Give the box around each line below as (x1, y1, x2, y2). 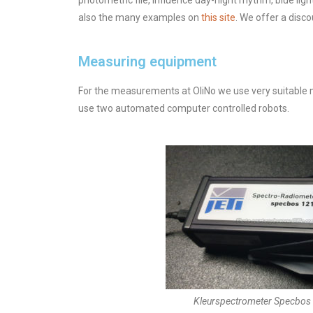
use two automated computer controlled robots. (78, 103, 289, 114)
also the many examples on (78, 12, 201, 23)
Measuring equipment (78, 53, 217, 70)
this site (201, 12, 235, 23)
